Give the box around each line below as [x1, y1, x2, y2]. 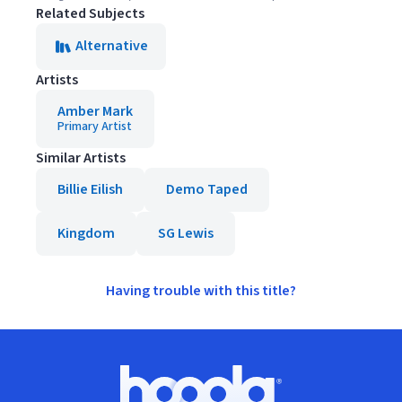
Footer [21, 364, 63, 384]
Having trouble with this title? [106, 281, 296, 301]
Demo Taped [166, 179, 248, 199]
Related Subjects [36, 4, 144, 23]
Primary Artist [57, 118, 132, 135]
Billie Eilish [57, 179, 123, 199]
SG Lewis [158, 223, 214, 243]
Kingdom [57, 223, 115, 243]
